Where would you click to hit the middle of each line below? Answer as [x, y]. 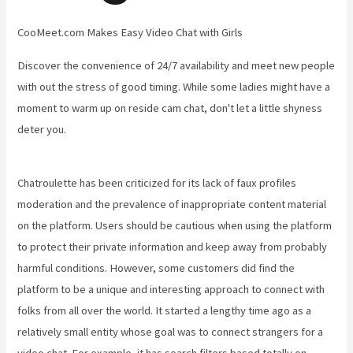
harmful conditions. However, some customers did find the [156, 268]
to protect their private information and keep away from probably [173, 247]
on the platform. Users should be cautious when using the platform [175, 226]
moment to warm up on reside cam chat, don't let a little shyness [170, 108]
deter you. [42, 129]
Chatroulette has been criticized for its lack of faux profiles [157, 183]
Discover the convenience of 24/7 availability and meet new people [176, 65]
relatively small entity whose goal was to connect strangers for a [171, 332]
